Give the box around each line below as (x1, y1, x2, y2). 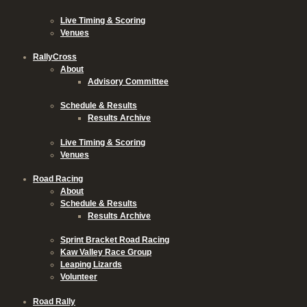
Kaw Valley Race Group (60, 247, 151, 258)
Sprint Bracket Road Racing (60, 235, 169, 245)
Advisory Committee (88, 77, 169, 87)
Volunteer (60, 272, 97, 282)
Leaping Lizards (60, 260, 122, 270)
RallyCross (33, 52, 77, 62)
